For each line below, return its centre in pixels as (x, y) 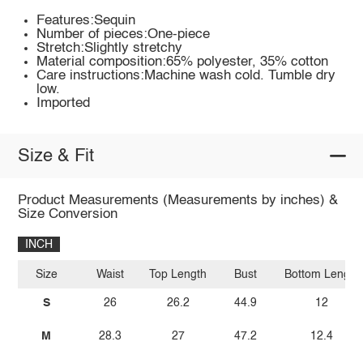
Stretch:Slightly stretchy (110, 49)
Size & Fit (56, 156)
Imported (64, 104)
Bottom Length (322, 274)
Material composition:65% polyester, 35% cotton (183, 62)
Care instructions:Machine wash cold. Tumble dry (186, 76)
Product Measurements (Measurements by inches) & (177, 201)
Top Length (178, 274)
